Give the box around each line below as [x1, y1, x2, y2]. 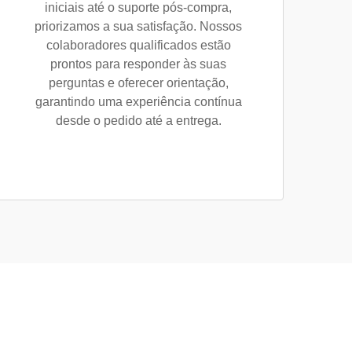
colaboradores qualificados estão [46, 38, 231, 52]
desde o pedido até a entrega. [55, 114, 222, 127]
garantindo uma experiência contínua [35, 95, 242, 108]
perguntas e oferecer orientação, [48, 76, 229, 90]
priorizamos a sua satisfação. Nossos [35, 20, 242, 33]
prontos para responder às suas [50, 57, 226, 71]
